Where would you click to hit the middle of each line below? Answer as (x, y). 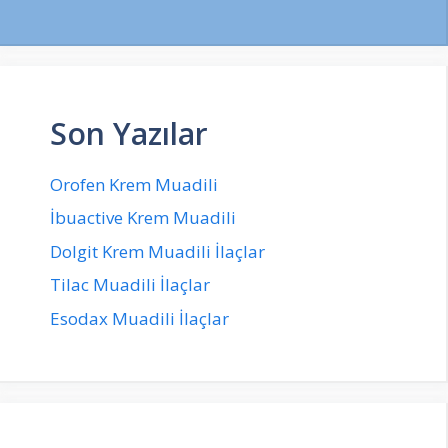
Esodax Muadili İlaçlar (139, 318)
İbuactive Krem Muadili (143, 217)
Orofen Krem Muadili (134, 184)
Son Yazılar (129, 133)
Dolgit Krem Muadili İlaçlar (157, 251)
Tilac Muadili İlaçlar (130, 284)
